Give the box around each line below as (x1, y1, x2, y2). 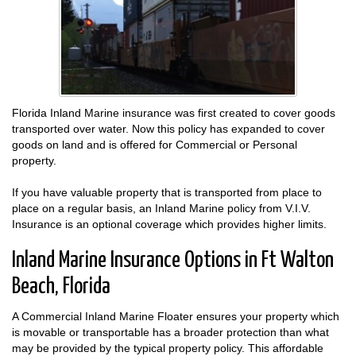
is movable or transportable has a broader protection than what (12, 325, 329, 339)
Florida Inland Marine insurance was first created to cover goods (12, 106, 335, 119)
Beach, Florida (12, 275, 110, 298)
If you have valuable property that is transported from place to (12, 185, 322, 199)
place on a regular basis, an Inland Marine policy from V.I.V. (12, 201, 311, 215)
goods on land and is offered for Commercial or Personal (12, 137, 297, 151)
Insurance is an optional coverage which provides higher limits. (12, 217, 327, 230)
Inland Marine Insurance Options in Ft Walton (12, 249, 334, 272)
